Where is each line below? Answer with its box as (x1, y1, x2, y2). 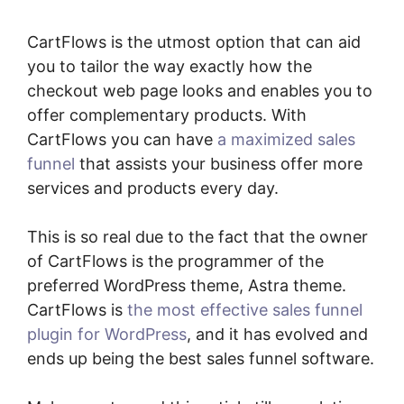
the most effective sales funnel (127, 299, 363, 319)
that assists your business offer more (75, 153, 363, 173)
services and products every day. (27, 178, 279, 197)
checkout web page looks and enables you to (27, 80, 372, 100)
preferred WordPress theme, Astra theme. (27, 275, 346, 295)
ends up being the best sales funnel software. (27, 348, 374, 368)
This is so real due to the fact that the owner (27, 226, 368, 246)
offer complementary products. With (27, 105, 307, 124)
